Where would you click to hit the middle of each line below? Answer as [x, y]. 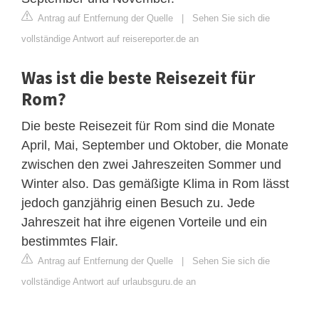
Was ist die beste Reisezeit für [138, 77]
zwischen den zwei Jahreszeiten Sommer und [151, 164]
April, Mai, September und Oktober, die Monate [155, 145]
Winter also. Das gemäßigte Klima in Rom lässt [155, 183]
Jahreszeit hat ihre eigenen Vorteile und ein [144, 222]
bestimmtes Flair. [70, 241]
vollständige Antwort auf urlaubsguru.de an [109, 281]
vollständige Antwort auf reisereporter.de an [110, 38]
